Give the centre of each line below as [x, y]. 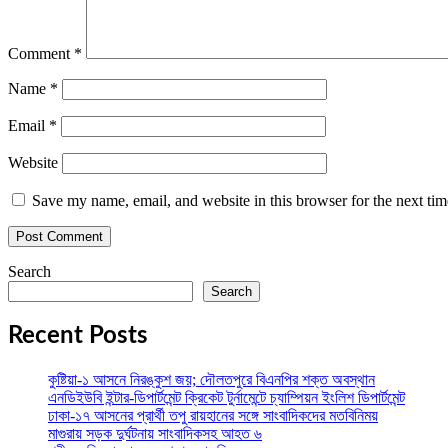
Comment [41, 54]
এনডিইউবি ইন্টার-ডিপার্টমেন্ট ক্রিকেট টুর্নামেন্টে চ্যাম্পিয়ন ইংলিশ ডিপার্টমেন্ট [226, 398]
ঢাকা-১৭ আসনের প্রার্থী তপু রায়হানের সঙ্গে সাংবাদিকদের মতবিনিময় [213, 416]
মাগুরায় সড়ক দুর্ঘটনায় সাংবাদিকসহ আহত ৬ [155, 434]
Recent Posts [78, 336]
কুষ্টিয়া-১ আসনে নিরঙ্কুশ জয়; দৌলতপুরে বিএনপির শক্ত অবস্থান [211, 380]
